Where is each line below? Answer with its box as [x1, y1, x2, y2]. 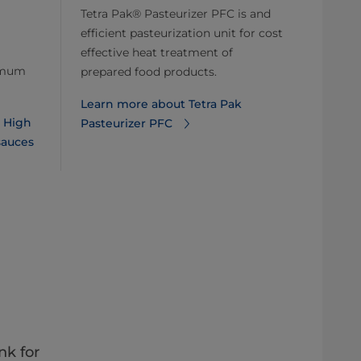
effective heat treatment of [81, 44, 233, 60]
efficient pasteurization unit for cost [81, 25, 283, 40]
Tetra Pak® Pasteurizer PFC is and [81, 6, 271, 21]
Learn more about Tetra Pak [81, 96, 242, 111]
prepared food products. [81, 64, 217, 79]
